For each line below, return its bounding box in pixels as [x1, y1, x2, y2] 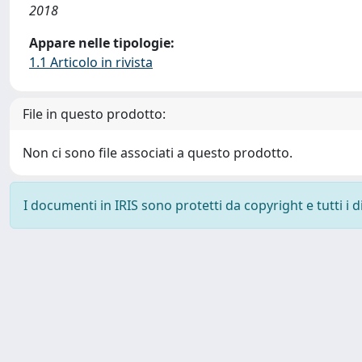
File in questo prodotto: [23, 105, 166, 123]
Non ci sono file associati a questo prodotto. [23, 144, 293, 162]
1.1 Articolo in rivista [29, 53, 153, 71]
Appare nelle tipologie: [29, 34, 175, 52]
